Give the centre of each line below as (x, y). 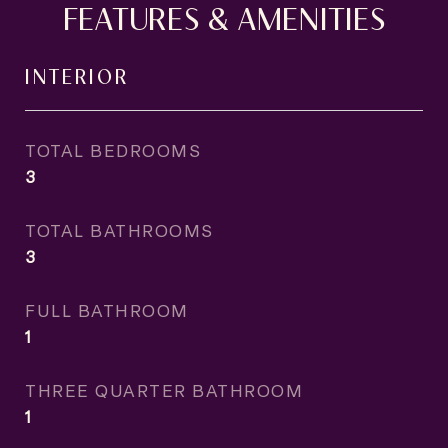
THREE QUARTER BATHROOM (164, 390)
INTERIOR (77, 75)
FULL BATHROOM (107, 310)
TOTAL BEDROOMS (113, 150)
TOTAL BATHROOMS (119, 230)
